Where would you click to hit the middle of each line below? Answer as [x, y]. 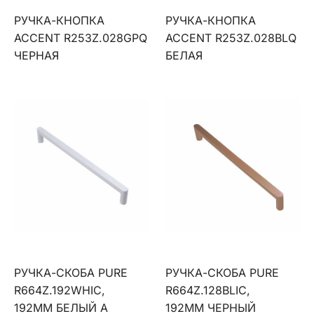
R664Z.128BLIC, [208, 290]
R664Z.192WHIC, [60, 290]
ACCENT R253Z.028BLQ [231, 38]
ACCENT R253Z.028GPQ [81, 38]
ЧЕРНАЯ [36, 55]
